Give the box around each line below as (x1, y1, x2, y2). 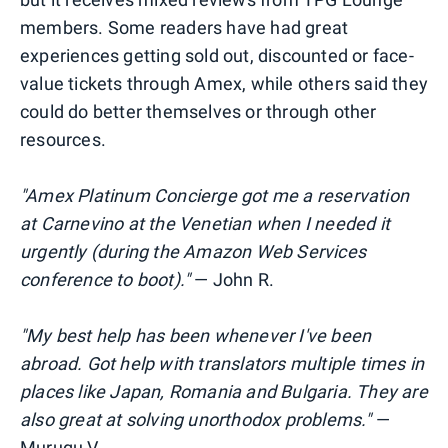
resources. (20, 129, 106, 151)
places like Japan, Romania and (20, 381, 276, 403)
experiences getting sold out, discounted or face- (20, 45, 414, 67)
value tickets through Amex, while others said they (20, 73, 429, 95)
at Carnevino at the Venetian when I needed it (20, 213, 391, 235)
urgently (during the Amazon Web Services (20, 241, 367, 263)
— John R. (190, 269, 275, 291)
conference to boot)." (20, 269, 191, 291)
